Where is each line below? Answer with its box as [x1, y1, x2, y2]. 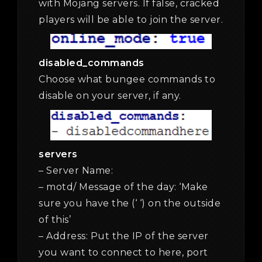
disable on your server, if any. [39, 90, 181, 102]
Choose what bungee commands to [39, 74, 215, 85]
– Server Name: [39, 164, 113, 176]
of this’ [39, 213, 71, 225]
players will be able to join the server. [39, 13, 223, 25]
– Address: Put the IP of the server [39, 230, 209, 242]
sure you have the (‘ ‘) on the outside [39, 197, 220, 209]
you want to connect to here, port [39, 246, 208, 258]
